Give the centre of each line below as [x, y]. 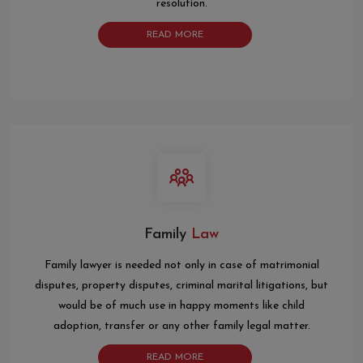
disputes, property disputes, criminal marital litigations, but [181, 286]
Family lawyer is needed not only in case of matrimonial [181, 266]
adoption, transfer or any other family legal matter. [181, 327]
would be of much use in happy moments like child [181, 306]
